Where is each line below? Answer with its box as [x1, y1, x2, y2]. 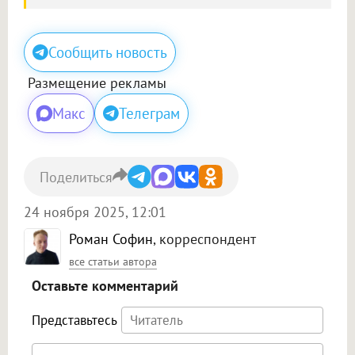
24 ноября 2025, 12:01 [24, 203, 166, 222]
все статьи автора [69, 254, 157, 269]
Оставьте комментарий [32, 277, 178, 296]
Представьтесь [32, 311, 117, 330]
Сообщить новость [48, 43, 167, 63]
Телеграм [119, 104, 180, 124]
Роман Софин [69, 230, 153, 249]
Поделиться [40, 167, 113, 186]
